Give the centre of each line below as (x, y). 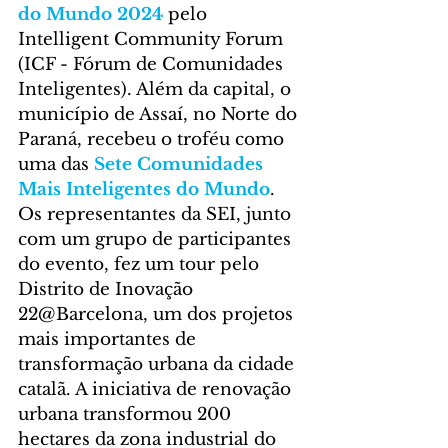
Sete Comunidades (181, 165)
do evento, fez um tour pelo (141, 265)
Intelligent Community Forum (153, 40)
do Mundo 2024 (90, 15)
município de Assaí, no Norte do (160, 115)
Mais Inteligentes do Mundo (144, 190)
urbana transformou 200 (127, 415)
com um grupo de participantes (157, 240)
